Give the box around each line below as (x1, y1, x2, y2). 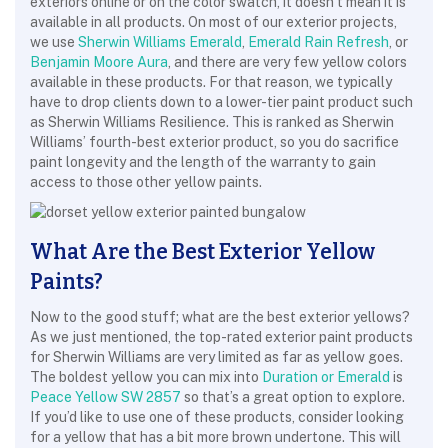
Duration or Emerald (262, 369, 390, 385)
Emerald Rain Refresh (248, 34, 389, 50)
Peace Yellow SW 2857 (30, 389, 181, 405)
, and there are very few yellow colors (168, 54, 407, 70)
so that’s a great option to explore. (181, 389, 405, 405)
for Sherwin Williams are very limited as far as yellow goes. (30, 349, 406, 365)
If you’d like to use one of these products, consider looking (30, 409, 404, 425)
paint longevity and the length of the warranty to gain (30, 154, 376, 170)
